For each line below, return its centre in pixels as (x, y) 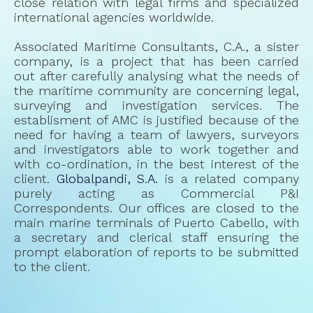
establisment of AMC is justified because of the (156, 119)
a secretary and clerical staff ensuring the (156, 237)
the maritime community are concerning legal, (156, 90)
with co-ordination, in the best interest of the (156, 163)
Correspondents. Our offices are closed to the (156, 208)
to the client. (52, 266)
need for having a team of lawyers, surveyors (156, 134)
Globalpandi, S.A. (107, 178)
